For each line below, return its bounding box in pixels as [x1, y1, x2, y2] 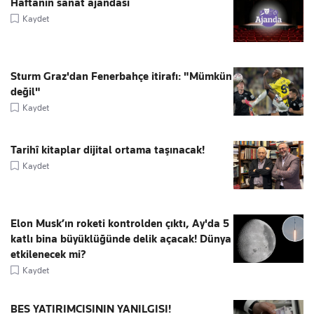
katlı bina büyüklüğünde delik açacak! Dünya [11, 233, 231, 246]
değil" [11, 86, 41, 99]
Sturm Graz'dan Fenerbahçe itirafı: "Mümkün [11, 70, 232, 83]
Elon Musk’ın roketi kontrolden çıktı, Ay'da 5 [11, 217, 229, 231]
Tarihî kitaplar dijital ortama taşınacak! [11, 144, 205, 157]
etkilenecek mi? [11, 248, 86, 261]
